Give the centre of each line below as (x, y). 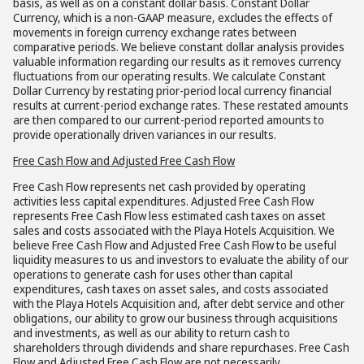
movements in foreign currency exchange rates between (155, 32)
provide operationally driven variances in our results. (145, 134)
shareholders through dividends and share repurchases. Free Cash (181, 347)
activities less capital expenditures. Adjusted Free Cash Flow (163, 201)
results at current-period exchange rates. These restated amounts (181, 105)
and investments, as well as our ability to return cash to (152, 333)
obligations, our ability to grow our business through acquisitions (175, 318)
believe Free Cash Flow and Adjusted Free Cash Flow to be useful (175, 245)
